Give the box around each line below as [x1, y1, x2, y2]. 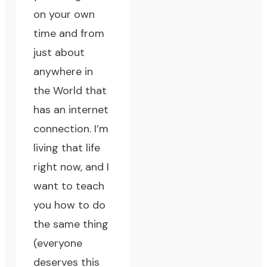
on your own [33, 7, 95, 22]
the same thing [33, 217, 109, 232]
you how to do [33, 198, 106, 213]
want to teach [33, 179, 105, 194]
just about [33, 45, 85, 60]
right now [33, 160, 81, 175]
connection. [33, 122, 95, 136]
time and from [33, 26, 105, 41]
